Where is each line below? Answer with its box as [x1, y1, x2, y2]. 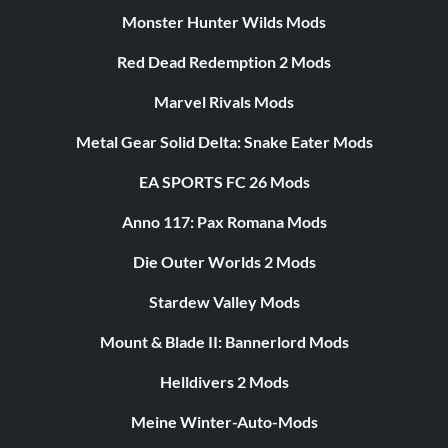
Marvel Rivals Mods [154, 92, 294, 112]
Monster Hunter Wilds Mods [122, 12, 326, 32]
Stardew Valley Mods [148, 292, 300, 312]
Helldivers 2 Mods [159, 372, 289, 392]
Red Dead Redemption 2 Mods [117, 52, 331, 72]
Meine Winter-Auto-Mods [130, 412, 318, 432]
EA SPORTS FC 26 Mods [138, 172, 310, 192]
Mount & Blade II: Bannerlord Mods [99, 332, 349, 352]
